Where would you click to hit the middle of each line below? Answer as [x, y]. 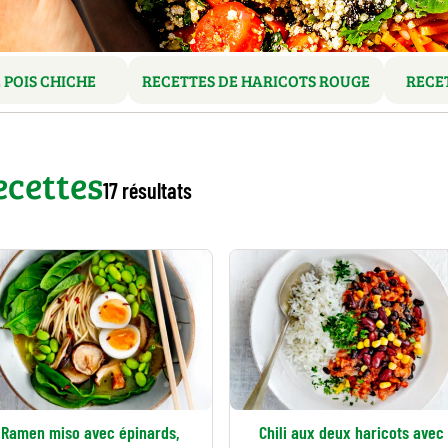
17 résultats [147, 189]
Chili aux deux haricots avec [352, 432]
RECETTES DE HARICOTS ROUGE [256, 80]
